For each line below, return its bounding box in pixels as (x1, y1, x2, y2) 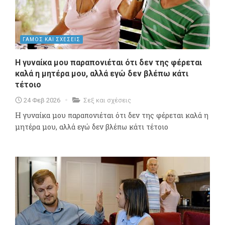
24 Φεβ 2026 (24, 96, 60, 104)
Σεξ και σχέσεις (83, 96, 131, 104)
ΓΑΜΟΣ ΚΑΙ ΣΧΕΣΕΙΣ (23, 37, 80, 43)
